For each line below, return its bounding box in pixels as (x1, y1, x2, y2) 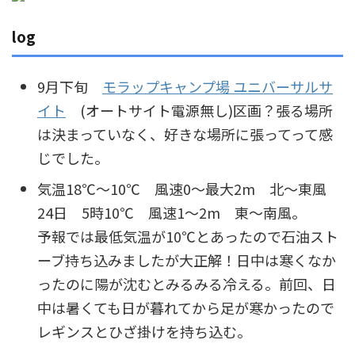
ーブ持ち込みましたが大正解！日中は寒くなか (37, 250, 336, 271)
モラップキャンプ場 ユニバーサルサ (102, 76, 333, 97)
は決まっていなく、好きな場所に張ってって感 (37, 124, 333, 145)
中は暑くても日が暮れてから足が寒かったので (37, 297, 334, 319)
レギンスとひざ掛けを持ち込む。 (37, 321, 251, 342)
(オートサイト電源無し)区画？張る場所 (66, 100, 333, 121)
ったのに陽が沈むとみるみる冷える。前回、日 (37, 273, 336, 295)
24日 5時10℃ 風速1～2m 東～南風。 (37, 202, 306, 223)
